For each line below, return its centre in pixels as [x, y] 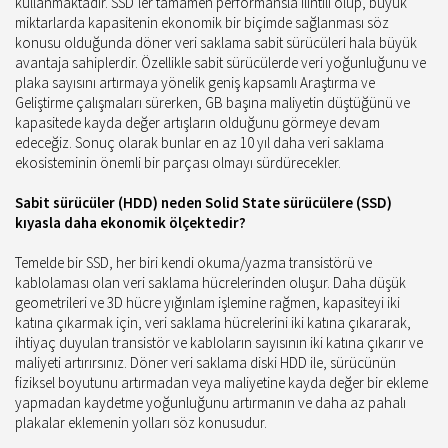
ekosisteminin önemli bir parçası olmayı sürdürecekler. [178, 162]
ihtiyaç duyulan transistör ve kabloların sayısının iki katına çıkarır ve [219, 342]
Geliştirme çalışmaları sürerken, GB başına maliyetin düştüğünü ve [212, 102]
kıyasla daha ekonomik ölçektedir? [130, 222]
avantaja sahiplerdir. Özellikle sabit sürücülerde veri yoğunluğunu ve [220, 62]
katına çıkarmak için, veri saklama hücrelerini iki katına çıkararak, [213, 322]
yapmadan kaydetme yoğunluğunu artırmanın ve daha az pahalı [210, 402]
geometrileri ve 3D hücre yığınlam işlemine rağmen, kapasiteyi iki [207, 302]
